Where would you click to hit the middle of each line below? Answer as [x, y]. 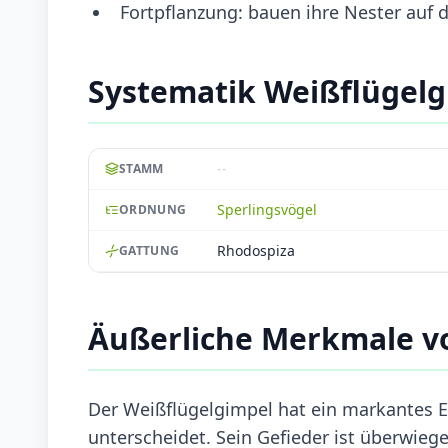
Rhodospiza [256, 250]
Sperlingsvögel [267, 209]
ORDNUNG [153, 209]
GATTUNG [149, 250]
